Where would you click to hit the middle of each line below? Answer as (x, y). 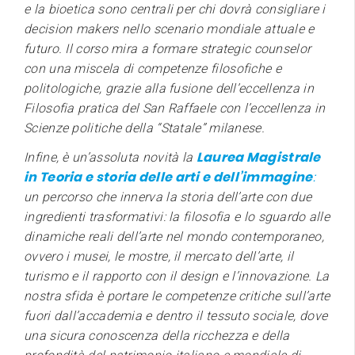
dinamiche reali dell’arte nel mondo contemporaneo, (174, 236)
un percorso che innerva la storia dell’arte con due (168, 197)
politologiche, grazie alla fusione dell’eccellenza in (169, 88)
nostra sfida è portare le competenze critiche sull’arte (177, 296)
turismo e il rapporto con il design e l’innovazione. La (177, 276)
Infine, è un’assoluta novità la (110, 157)
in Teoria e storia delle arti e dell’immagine (168, 177)
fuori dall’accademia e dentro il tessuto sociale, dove (176, 315)
